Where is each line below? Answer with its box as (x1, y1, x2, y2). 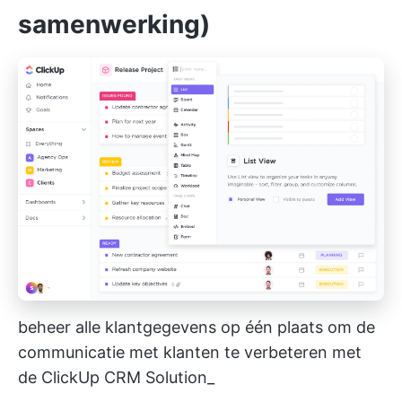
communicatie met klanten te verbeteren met (18, 342, 362, 362)
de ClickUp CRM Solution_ (18, 367, 214, 387)
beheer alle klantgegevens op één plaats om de (18, 317, 375, 336)
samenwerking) (18, 9, 210, 39)
